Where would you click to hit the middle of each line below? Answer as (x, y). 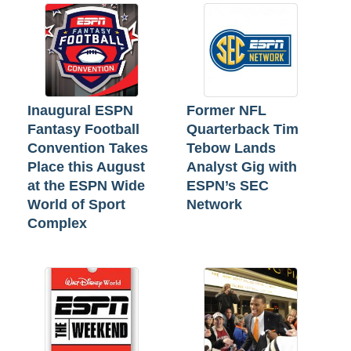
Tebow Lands (231, 148)
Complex (57, 223)
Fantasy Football (83, 129)
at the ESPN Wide (86, 185)
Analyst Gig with (242, 166)
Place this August (86, 166)
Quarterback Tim (242, 129)
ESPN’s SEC (228, 185)
